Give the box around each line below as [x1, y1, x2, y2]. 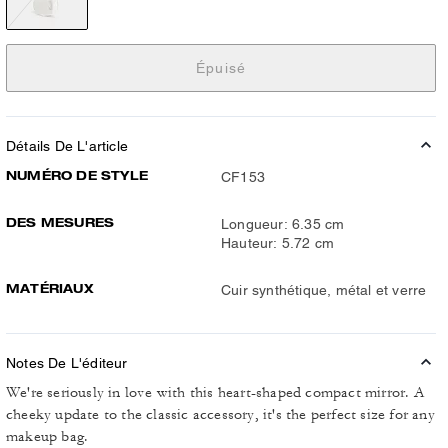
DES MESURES [6, 215, 115, 230]
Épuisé [195, 59, 247, 76]
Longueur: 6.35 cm [221, 216, 345, 232]
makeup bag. [6, 427, 89, 446]
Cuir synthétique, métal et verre [221, 282, 427, 298]
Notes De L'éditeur [6, 355, 128, 371]
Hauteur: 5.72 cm [221, 235, 335, 251]
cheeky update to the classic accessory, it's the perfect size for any [6, 405, 435, 424]
